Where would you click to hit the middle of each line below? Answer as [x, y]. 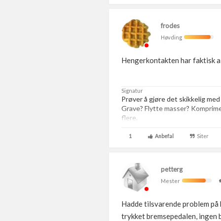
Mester [171, 181]
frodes [170, 26]
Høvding [172, 37]
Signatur [132, 91]
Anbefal [163, 136]
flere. [130, 118]
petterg [172, 169]
